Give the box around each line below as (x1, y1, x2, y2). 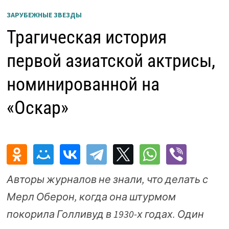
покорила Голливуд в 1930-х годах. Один (6, 207, 204, 220)
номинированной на (6, 73, 159, 95)
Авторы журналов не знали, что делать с (6, 172, 208, 186)
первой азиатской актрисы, (6, 50, 215, 72)
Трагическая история (6, 26, 167, 48)
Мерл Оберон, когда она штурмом (6, 190, 176, 203)
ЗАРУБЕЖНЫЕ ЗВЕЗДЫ (6, 10, 82, 19)
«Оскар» (6, 97, 68, 119)
